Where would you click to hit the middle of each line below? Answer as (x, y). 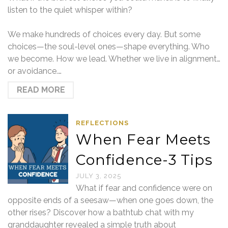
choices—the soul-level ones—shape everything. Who (109, 47)
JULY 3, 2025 (99, 176)
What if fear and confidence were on (144, 188)
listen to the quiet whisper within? (70, 10)
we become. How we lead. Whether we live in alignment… (114, 59)
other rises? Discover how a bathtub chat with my (101, 212)
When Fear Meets (144, 139)
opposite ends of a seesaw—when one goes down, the (110, 200)
